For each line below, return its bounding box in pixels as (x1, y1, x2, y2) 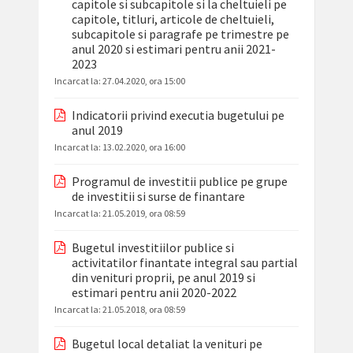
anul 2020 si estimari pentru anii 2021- (71, 41, 276, 58)
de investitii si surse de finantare (71, 188, 245, 205)
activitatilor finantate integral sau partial (71, 255, 298, 271)
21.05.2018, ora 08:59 (102, 303, 185, 316)
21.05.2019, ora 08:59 (102, 207, 185, 220)
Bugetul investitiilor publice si (71, 240, 234, 256)
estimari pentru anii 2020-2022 (71, 284, 236, 301)
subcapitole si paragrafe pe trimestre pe (71, 26, 289, 43)
